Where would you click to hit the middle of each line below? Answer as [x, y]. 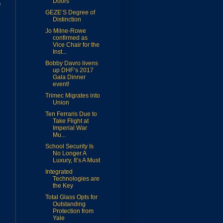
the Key [63, 186]
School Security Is [69, 147]
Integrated [59, 172]
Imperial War [70, 128]
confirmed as [70, 38]
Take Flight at [70, 121]
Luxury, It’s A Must [76, 161]
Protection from [73, 211]
